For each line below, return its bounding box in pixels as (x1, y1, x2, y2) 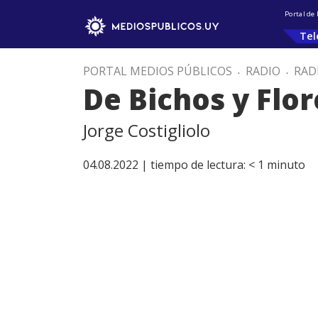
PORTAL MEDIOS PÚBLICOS (83, 63, 232, 79)
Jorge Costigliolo (83, 119, 210, 142)
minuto (267, 157, 305, 172)
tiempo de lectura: (150, 157, 246, 172)
